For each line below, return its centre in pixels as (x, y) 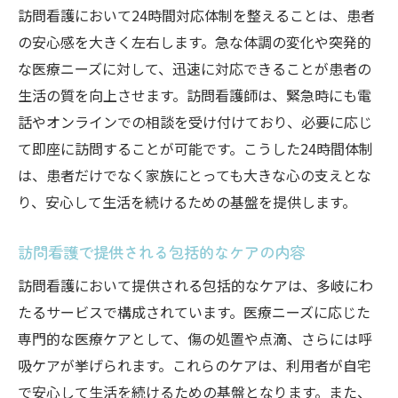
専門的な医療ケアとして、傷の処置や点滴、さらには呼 (195, 338)
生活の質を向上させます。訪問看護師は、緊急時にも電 (195, 95)
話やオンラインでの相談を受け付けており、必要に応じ (195, 122)
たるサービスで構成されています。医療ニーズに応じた (194, 312)
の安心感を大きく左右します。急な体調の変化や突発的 (195, 42)
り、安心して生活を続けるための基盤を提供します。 (187, 202)
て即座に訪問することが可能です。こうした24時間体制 (195, 148)
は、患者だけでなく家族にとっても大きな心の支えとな (195, 175)
